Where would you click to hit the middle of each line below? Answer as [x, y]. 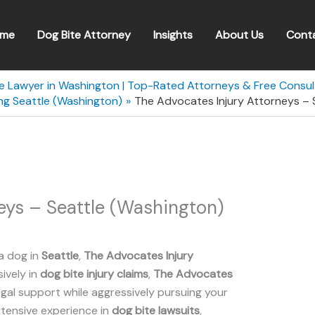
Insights [173, 35]
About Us [239, 35]
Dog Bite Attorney [84, 35]
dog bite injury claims [94, 274]
